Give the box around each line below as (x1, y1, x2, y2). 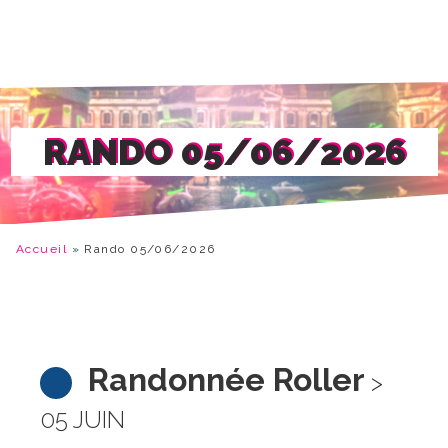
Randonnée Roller (88, 361, 365, 398)
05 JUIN (40, 404, 125, 434)
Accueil (16, 242, 68, 256)
